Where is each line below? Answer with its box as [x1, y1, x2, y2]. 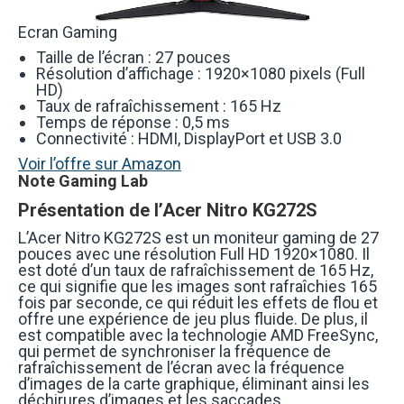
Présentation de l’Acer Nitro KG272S [18, 199, 317, 222]
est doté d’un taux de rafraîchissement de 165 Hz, [18, 261, 373, 280]
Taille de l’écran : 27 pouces [36, 48, 231, 68]
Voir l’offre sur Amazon [18, 154, 181, 174]
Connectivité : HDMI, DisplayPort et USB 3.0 [36, 129, 342, 149]
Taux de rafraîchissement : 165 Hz [36, 96, 281, 116]
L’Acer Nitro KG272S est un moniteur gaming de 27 [18, 228, 379, 248]
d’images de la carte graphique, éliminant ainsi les [18, 374, 370, 394]
